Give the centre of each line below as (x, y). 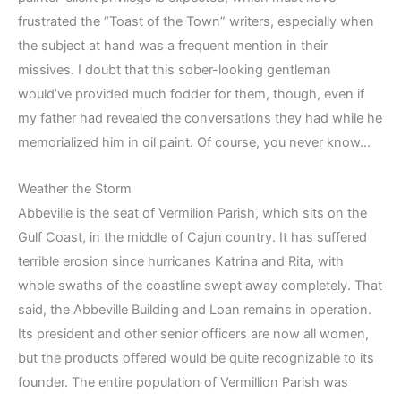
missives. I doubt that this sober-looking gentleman (175, 69)
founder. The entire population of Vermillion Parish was (183, 383)
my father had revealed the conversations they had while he (200, 118)
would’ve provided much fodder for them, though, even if (191, 94)
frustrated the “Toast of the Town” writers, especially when (196, 21)
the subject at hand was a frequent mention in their (173, 45)
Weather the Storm (75, 189)
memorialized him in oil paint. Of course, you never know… (194, 142)
